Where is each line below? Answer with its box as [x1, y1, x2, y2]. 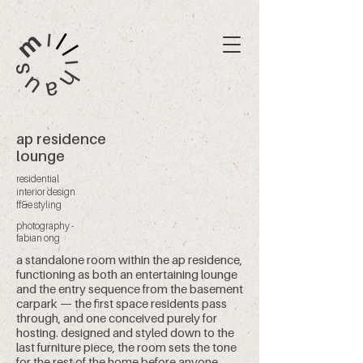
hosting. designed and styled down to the [16, 325, 234, 340]
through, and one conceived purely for [16, 310, 217, 325]
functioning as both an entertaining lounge [16, 267, 237, 281]
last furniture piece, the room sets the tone [16, 340, 237, 354]
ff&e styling [16, 199, 62, 211]
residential [16, 173, 59, 185]
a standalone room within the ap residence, [16, 252, 242, 267]
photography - [16, 220, 74, 232]
